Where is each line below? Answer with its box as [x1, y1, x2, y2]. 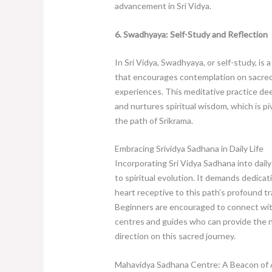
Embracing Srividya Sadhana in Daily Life [114, 143, 263, 154]
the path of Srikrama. [114, 115, 193, 126]
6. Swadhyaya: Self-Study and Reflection [114, 29, 268, 39]
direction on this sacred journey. [114, 231, 236, 242]
